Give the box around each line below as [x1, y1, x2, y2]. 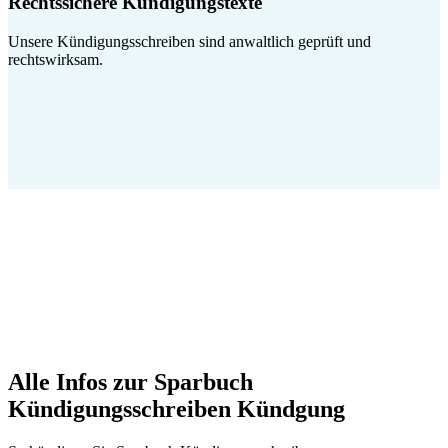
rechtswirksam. [8, 51, 103, 69]
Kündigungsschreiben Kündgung [8, 396, 345, 423]
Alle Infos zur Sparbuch [8, 369, 253, 396]
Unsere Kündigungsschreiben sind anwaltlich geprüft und [8, 33, 371, 51]
